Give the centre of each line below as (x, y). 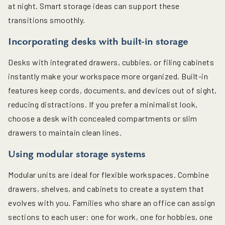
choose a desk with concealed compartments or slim (103, 119)
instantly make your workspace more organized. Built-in (108, 76)
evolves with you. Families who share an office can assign (112, 203)
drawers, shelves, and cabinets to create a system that (106, 189)
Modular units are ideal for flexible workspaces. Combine (108, 175)
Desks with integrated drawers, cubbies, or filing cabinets (111, 62)
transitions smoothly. (47, 20)
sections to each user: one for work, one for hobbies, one (110, 217)
